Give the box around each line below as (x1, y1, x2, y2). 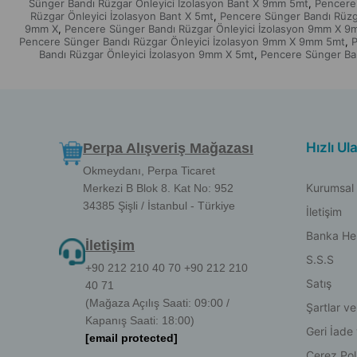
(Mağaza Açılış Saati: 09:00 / (85, 296, 230, 309)
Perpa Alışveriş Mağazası (83, 140, 254, 156)
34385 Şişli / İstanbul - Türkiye (83, 199, 236, 212)
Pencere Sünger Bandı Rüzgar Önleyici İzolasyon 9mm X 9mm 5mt (18, 35, 345, 48)
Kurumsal (305, 181, 354, 194)
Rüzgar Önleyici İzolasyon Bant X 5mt (30, 10, 214, 22)
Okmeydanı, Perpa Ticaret (83, 164, 216, 177)
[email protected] (85, 331, 178, 344)
